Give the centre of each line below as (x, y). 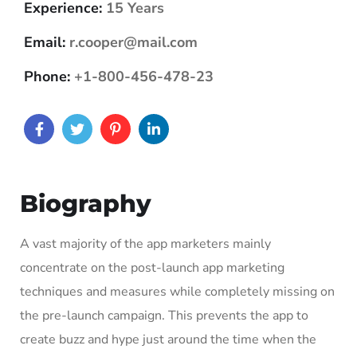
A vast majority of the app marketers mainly (145, 244)
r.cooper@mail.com (133, 43)
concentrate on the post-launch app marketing (152, 268)
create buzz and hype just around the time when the (168, 340)
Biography (86, 204)
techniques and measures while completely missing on (177, 292)
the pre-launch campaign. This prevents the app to (164, 316)
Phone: (47, 77)
